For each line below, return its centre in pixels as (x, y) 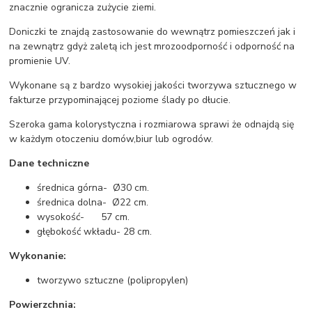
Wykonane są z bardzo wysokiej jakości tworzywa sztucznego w (153, 86)
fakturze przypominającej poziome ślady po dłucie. (120, 100)
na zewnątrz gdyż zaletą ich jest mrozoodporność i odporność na (152, 47)
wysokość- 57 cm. (84, 217)
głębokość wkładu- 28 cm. (95, 232)
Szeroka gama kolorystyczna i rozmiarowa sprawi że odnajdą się (152, 125)
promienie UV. (40, 61)
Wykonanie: (38, 256)
